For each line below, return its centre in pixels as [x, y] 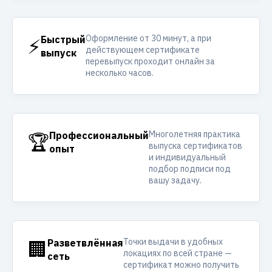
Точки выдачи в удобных [173, 242]
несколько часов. [120, 73]
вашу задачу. [175, 180]
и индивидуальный [187, 157]
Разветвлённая [85, 243]
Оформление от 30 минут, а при [148, 38]
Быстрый [63, 39]
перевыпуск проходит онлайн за [150, 61]
